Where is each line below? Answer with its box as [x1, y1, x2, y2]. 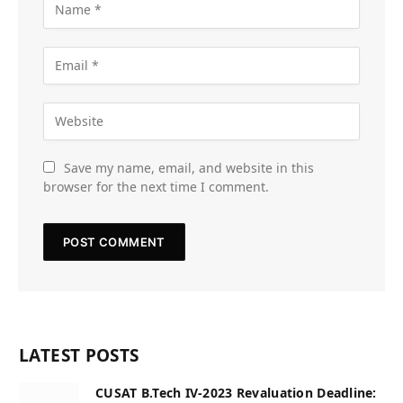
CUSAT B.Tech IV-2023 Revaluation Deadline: [95, 383, 377, 401]
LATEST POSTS [19, 343, 139, 367]
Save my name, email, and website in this [64, 158, 314, 176]
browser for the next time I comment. [43, 177, 269, 195]
